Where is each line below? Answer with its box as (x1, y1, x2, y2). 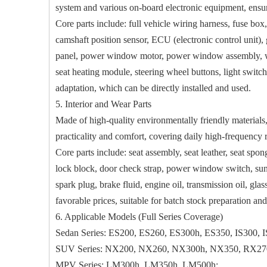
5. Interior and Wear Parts (55, 99, 151, 109)
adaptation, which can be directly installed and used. (55, 83, 251, 93)
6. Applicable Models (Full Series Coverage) (55, 212, 223, 222)
